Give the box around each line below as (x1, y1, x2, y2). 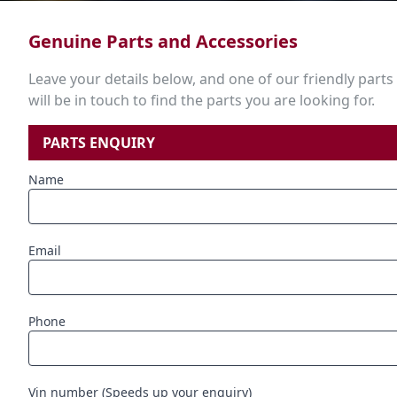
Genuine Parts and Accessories (28, 29, 298, 54)
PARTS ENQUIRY (43, 133, 155, 153)
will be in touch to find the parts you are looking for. (28, 90, 375, 111)
